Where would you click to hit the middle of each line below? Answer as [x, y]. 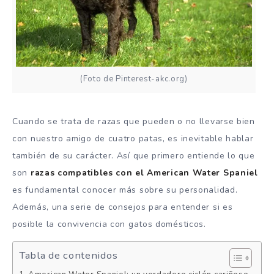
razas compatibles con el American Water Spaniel [144, 172]
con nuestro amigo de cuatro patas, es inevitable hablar [133, 138]
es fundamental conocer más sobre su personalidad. [125, 190]
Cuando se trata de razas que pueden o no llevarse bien [134, 121]
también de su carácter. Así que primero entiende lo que [134, 155]
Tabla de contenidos [68, 255]
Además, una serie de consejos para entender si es [123, 207]
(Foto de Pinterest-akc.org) [134, 79]
